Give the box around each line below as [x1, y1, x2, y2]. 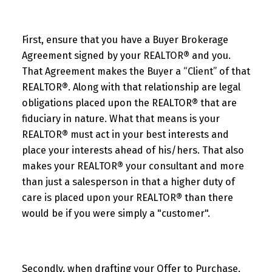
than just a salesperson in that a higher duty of [21, 175, 235, 188]
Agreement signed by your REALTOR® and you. [21, 49, 231, 61]
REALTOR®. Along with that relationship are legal [21, 81, 240, 93]
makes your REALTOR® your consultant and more [21, 160, 244, 172]
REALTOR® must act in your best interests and [21, 128, 229, 140]
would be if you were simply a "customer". [21, 207, 210, 219]
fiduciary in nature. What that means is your [21, 112, 220, 124]
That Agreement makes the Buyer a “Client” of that [21, 65, 250, 77]
